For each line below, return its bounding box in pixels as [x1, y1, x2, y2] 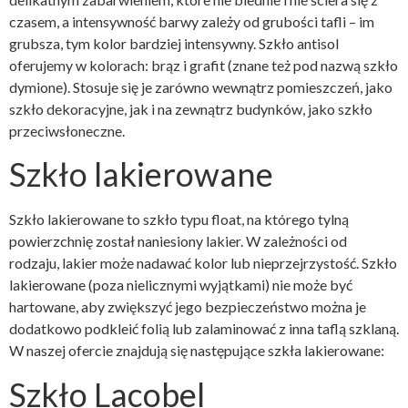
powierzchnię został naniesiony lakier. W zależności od [9, 232, 347, 250]
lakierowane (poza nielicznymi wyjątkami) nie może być [9, 276, 352, 294]
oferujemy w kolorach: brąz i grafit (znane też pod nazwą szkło [9, 56, 398, 74]
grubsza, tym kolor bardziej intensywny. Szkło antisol [9, 34, 339, 52]
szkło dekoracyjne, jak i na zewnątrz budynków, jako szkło [9, 99, 372, 117]
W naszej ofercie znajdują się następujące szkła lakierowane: [9, 342, 384, 360]
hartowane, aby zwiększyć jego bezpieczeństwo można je [9, 298, 366, 316]
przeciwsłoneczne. [9, 121, 125, 139]
